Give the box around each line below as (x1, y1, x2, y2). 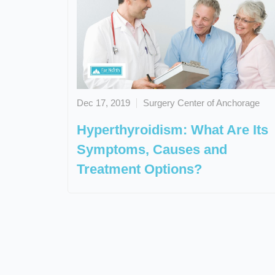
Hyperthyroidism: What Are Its (76, 122, 268, 137)
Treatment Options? (76, 161, 202, 177)
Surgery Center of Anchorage (142, 97, 260, 108)
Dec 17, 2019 (76, 97, 130, 108)
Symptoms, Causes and (76, 141, 227, 157)
